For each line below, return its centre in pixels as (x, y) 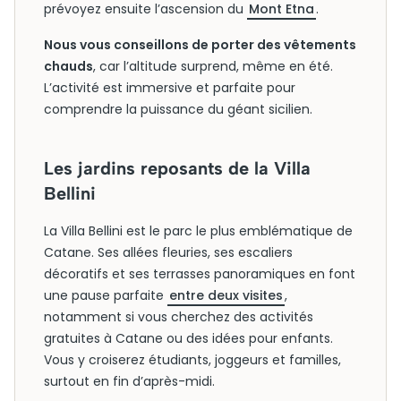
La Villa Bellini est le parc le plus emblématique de (198, 231)
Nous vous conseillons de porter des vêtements (200, 45)
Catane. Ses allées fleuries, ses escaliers (168, 252)
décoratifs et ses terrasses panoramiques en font (200, 274)
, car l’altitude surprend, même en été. (213, 66)
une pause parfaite (106, 295)
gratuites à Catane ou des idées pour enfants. (188, 338)
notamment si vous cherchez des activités (179, 317)
